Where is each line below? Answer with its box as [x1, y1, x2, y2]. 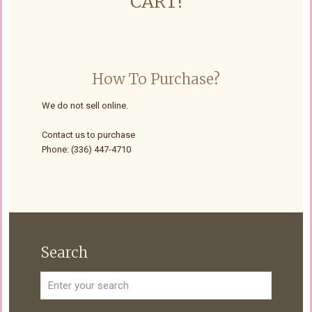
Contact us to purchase [42, 130, 135, 141]
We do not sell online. [42, 100, 128, 111]
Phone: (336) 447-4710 [42, 144, 131, 155]
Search [40, 243, 88, 263]
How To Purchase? [92, 70, 220, 89]
